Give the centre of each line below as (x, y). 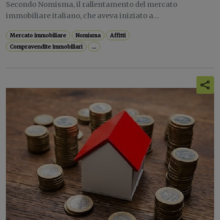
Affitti (118, 35)
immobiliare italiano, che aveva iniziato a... (82, 16)
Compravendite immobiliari (46, 47)
